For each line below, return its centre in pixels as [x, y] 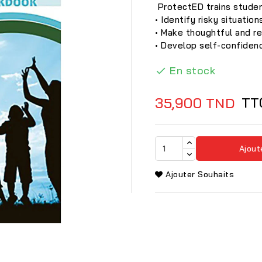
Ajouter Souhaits [200, 175]
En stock [192, 70]
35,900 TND [195, 103]
